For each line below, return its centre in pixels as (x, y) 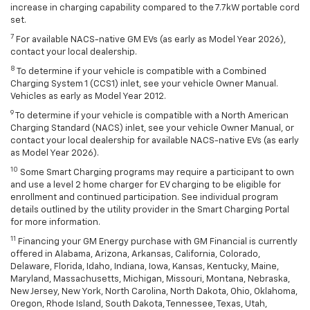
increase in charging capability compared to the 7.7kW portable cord (155, 8)
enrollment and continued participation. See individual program (144, 198)
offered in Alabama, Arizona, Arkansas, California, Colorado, (135, 255)
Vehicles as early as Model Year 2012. (88, 97)
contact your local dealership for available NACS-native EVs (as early (155, 141)
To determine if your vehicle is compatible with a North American (151, 116)
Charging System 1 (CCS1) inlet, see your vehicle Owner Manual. (144, 84)
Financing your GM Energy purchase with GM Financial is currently (157, 242)
